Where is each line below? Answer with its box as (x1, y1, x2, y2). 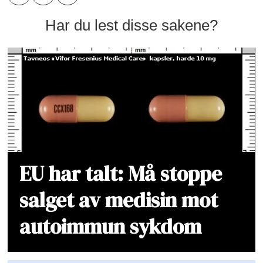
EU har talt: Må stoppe (19, 159, 222, 188)
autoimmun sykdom (19, 212, 202, 241)
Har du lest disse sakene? (45, 16, 218, 33)
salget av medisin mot (19, 186, 218, 214)
